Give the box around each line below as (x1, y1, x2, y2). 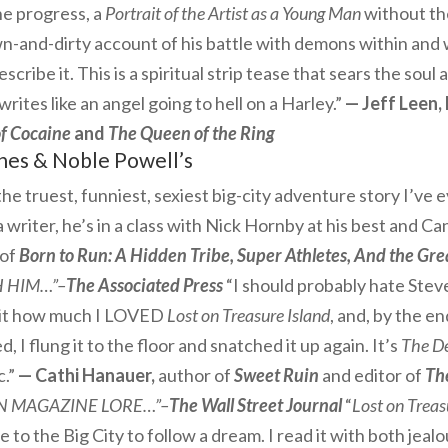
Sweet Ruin (234, 364, 319, 386)
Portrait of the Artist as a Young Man (105, 2, 361, 24)
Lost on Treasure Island (167, 304, 330, 326)
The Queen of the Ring (108, 122, 275, 144)
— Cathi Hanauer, (15, 364, 158, 386)
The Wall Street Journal (169, 394, 342, 416)
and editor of (322, 364, 422, 386)
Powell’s (114, 147, 193, 172)
